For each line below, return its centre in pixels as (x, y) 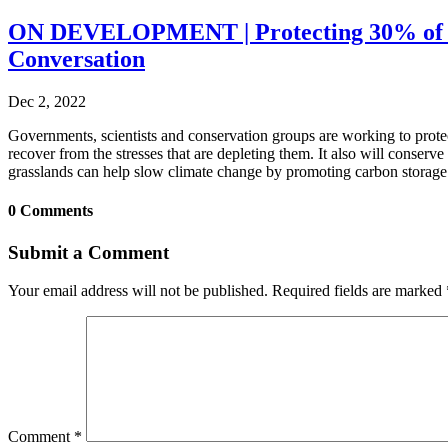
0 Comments (50, 211)
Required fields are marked (359, 291)
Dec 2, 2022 (47, 102)
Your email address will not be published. (138, 291)
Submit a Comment (88, 252)
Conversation (76, 59)
